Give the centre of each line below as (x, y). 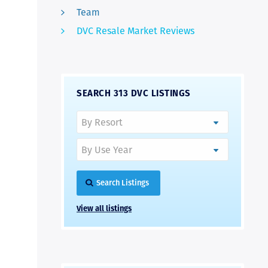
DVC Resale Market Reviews (135, 31)
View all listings (104, 208)
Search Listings (123, 183)
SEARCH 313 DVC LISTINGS (134, 93)
